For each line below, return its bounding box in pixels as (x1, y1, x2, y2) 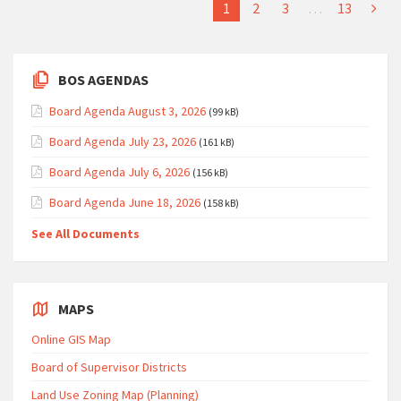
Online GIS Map (31, 331, 111, 347)
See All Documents (31, 226, 140, 242)
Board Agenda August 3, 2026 (49, 103, 206, 119)
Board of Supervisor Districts (31, 359, 187, 375)
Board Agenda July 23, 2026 (49, 133, 196, 149)
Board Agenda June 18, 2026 (49, 194, 200, 210)
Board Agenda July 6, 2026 (49, 164, 190, 180)
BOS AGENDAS (58, 71, 149, 89)
